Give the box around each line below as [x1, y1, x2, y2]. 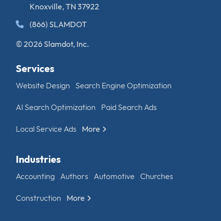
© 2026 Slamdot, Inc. [16, 38, 89, 49]
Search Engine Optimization [75, 80, 172, 90]
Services [16, 62, 54, 74]
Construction [16, 192, 61, 203]
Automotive [94, 171, 135, 181]
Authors [60, 171, 88, 181]
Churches [140, 171, 173, 181]
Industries [16, 152, 61, 165]
